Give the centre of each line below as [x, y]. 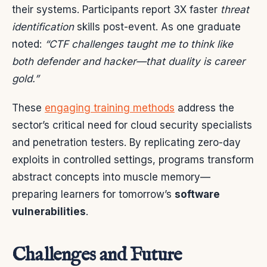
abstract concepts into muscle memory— [111, 177]
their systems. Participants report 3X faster [116, 10]
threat [235, 10]
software [197, 195]
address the [204, 108]
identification [43, 27]
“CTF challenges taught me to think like [139, 44]
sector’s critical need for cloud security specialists [132, 125]
